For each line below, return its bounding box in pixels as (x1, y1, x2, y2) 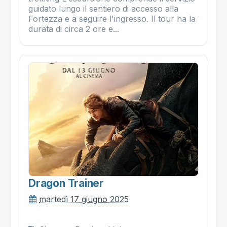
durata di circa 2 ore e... (28, 23, 119, 34)
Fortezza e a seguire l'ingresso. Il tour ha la (28, 13, 196, 24)
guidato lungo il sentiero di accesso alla (28, 3, 178, 14)
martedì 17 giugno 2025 (39, 194, 129, 204)
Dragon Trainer (28, 176, 104, 190)
